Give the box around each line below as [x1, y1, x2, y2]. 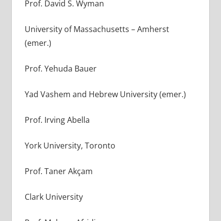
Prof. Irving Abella [24, 114, 90, 125]
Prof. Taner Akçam [24, 165, 93, 177]
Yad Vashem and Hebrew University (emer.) [24, 88, 186, 100]
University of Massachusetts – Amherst [24, 23, 169, 35]
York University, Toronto [24, 140, 115, 151]
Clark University [24, 191, 83, 202]
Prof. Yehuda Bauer [24, 63, 97, 74]
